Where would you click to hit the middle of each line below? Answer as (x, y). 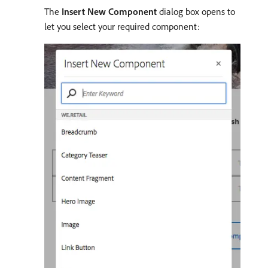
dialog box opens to (196, 12)
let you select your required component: (122, 27)
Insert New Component (109, 12)
